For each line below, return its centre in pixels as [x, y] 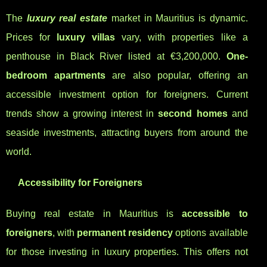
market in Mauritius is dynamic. [178, 18]
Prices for [32, 38]
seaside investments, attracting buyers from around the [127, 133]
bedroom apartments [56, 76]
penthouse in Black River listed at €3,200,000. [116, 57]
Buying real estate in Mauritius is [94, 214]
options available [210, 233]
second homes [193, 114]
